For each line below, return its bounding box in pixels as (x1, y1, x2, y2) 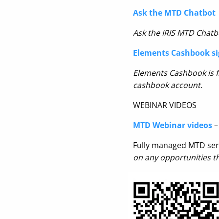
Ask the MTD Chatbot (133, 7, 216, 18)
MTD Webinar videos (133, 120, 212, 131)
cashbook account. (133, 80, 202, 90)
